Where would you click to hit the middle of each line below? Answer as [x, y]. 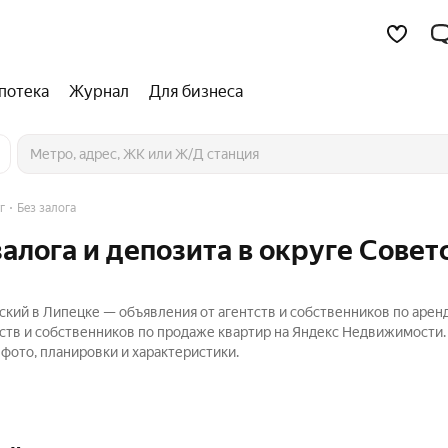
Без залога [46, 208]
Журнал [99, 91]
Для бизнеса [196, 91]
